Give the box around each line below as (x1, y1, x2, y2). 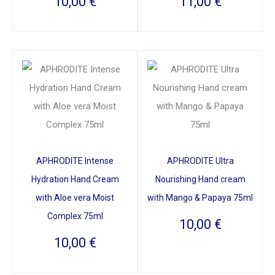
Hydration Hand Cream (31, 174, 119, 184)
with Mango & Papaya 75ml (147, 192, 253, 203)
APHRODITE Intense (36, 155, 114, 166)
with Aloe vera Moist (36, 192, 114, 203)
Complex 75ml (47, 211, 103, 221)
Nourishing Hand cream (155, 174, 246, 184)
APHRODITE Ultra (166, 155, 234, 166)
